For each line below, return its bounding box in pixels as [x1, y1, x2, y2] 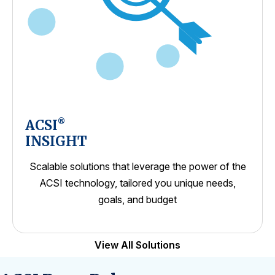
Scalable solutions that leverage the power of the [29, 160, 246, 172]
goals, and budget [98, 193, 177, 206]
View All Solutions [95, 238, 180, 251]
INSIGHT [25, 132, 87, 150]
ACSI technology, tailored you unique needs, [39, 176, 236, 189]
